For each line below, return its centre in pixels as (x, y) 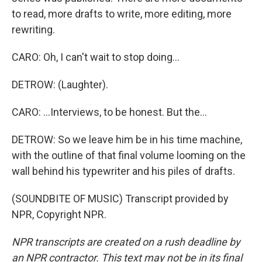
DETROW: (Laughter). (60, 85)
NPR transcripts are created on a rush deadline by (126, 242)
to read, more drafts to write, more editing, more (122, 14)
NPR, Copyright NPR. (59, 214)
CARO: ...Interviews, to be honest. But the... (109, 112)
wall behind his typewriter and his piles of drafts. (123, 171)
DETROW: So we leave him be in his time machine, (127, 139)
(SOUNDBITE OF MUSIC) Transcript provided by (120, 199)
